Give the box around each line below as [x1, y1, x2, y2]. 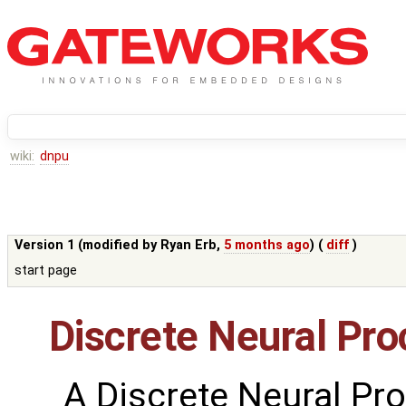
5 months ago [224, 237, 311, 254]
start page [14, 263, 78, 279]
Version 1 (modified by [14, 237, 161, 254]
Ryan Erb [160, 237, 217, 254]
